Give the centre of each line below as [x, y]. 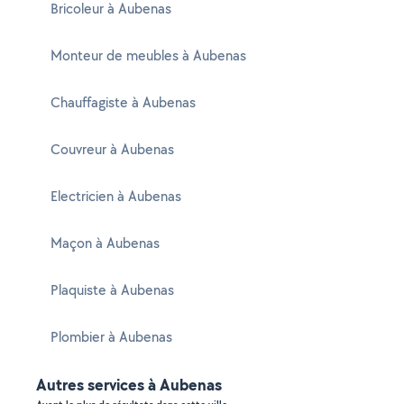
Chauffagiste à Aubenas [123, 102]
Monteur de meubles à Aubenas [148, 55]
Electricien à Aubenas [116, 196]
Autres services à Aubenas [129, 385]
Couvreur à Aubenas [112, 149]
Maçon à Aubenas [105, 243]
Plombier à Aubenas [111, 337]
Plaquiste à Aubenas [112, 290]
